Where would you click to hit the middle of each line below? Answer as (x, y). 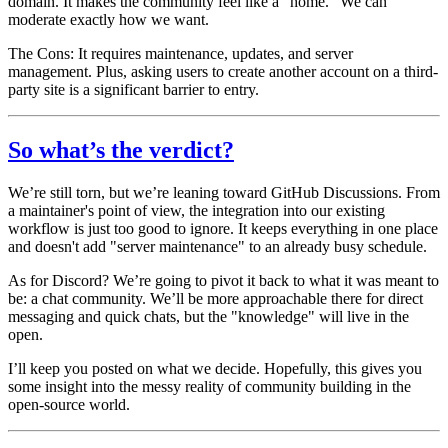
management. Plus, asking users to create (138, 71)
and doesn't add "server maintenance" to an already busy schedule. (217, 246)
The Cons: (41, 53)
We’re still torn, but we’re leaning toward (139, 192)
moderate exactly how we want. (108, 19)
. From (419, 192)
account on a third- (377, 71)
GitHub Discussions (334, 192)
